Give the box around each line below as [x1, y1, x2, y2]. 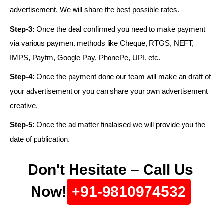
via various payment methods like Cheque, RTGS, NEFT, [10, 39, 194, 48]
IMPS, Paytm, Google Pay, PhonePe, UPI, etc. [10, 53, 160, 62]
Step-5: [10, 120, 35, 129]
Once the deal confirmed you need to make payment [35, 25, 205, 34]
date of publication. [10, 135, 70, 144]
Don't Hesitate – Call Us [28, 161, 193, 178]
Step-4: [10, 73, 35, 81]
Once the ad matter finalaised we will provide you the [35, 120, 205, 129]
